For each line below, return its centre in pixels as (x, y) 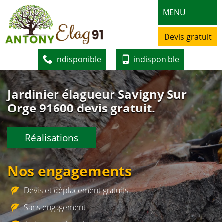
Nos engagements (70, 171)
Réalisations (52, 138)
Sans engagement (55, 207)
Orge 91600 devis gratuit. (81, 108)
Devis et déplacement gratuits (76, 190)
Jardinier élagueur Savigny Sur (97, 94)
